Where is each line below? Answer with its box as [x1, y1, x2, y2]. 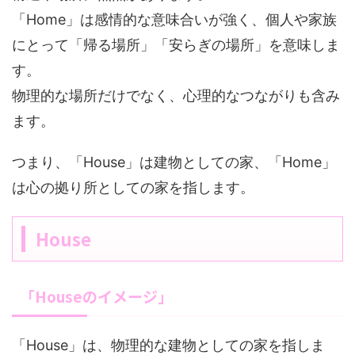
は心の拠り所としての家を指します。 [12, 179, 254, 197]
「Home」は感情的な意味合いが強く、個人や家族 [12, 11, 337, 29]
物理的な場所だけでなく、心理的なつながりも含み [12, 87, 340, 105]
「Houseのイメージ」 [20, 285, 173, 307]
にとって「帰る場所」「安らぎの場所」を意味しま [12, 36, 340, 54]
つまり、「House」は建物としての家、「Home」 [12, 154, 336, 171]
